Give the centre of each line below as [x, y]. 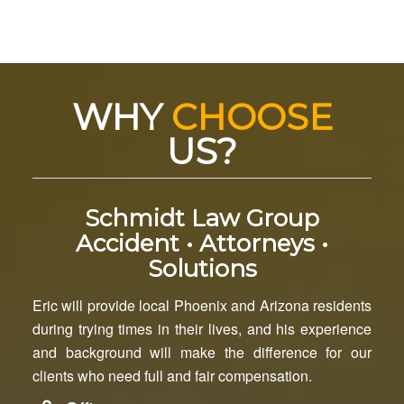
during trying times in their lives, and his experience [202, 328]
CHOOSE [252, 117]
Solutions [202, 269]
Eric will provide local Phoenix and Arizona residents [202, 305]
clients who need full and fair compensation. [172, 375]
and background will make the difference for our [202, 352]
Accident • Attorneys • [202, 244]
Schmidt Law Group [202, 219]
